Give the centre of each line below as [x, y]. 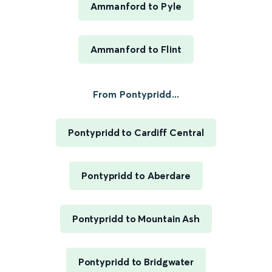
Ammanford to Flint [136, 49]
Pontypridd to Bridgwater [136, 262]
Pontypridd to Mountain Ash [136, 219]
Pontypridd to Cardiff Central [136, 132]
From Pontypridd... [136, 94]
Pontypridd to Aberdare [136, 175]
